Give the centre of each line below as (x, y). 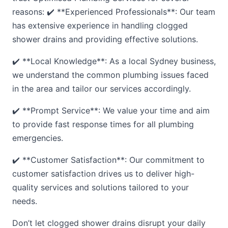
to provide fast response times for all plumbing (103, 124)
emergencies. (38, 138)
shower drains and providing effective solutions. (105, 39)
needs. (25, 201)
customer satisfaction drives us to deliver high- (103, 174)
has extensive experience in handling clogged (100, 25)
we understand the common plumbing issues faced (110, 75)
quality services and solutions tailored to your (101, 187)
